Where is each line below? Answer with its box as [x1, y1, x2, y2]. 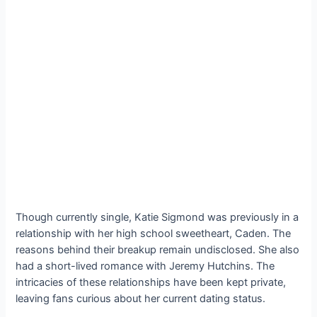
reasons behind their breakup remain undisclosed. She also [16, 243, 300, 257]
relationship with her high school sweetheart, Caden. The [16, 227, 292, 241]
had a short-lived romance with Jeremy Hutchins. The [16, 260, 275, 273]
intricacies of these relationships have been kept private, [16, 276, 287, 289]
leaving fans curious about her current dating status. [16, 292, 266, 306]
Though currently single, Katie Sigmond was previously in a [16, 211, 299, 224]
